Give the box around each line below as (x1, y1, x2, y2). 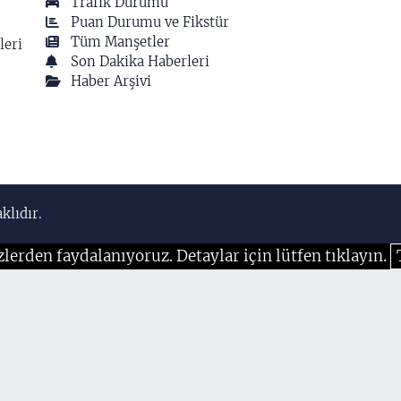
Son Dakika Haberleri (71, 52, 210, 70)
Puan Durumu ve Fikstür (71, 13, 230, 30)
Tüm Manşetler (71, 32, 171, 50)
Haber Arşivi (71, 72, 152, 90)
